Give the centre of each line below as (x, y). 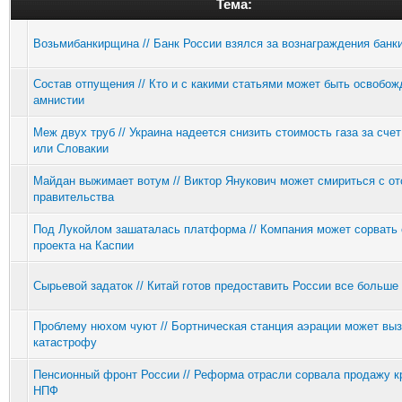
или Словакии (71, 148)
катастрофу (65, 342)
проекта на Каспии (83, 245)
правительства (74, 197)
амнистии (59, 100)
